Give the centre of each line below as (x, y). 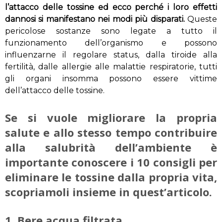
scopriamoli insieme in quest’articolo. (109, 192)
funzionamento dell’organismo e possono (111, 43)
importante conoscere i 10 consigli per (111, 162)
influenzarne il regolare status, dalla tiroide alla (111, 55)
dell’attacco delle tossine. (55, 91)
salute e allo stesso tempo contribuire (111, 133)
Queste (201, 19)
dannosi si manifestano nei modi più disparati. (95, 19)
